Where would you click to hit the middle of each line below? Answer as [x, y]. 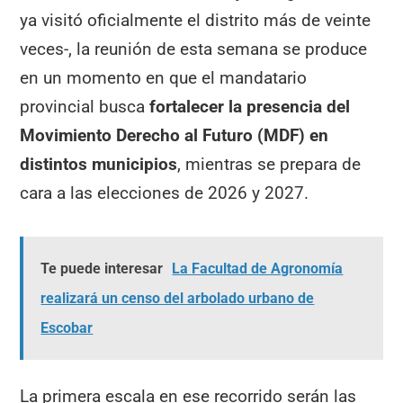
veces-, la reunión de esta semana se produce [194, 49]
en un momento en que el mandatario [164, 77]
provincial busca [85, 106]
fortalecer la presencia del [250, 106]
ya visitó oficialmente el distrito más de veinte [196, 20]
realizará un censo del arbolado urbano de [178, 299]
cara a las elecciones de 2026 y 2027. [165, 193]
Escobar [67, 328]
